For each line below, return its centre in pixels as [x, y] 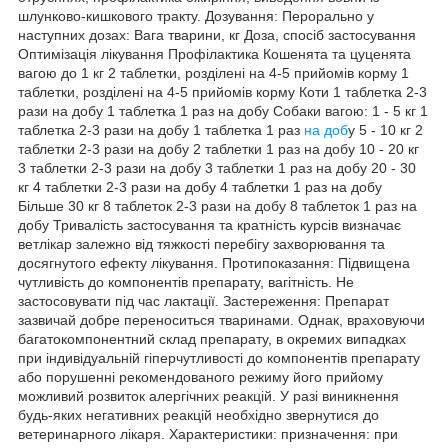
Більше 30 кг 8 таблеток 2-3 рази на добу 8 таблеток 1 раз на [217, 205]
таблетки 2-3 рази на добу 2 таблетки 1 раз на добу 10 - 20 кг [218, 148]
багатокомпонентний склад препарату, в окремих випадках [212, 338]
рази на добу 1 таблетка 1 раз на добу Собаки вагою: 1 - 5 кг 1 [223, 110]
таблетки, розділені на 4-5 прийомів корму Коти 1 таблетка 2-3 [222, 91]
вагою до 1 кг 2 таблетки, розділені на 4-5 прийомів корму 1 [213, 72]
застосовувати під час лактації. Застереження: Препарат [203, 300]
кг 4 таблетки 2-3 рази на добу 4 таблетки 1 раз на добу [200, 186]
